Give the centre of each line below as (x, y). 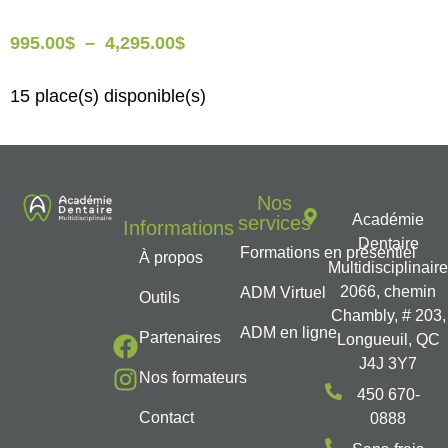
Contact (167, 417)
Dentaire (388, 243)
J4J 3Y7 (388, 363)
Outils (160, 297)
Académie (388, 219)
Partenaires (180, 337)
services (274, 222)
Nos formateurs (193, 377)
